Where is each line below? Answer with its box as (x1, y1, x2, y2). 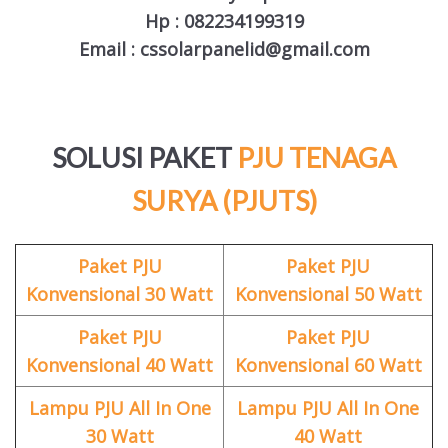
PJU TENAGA (237, 140, 396, 174)
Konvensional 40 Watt (26, 353, 213, 378)
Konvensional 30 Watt (26, 282, 213, 307)
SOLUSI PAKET (52, 140, 232, 174)
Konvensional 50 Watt (234, 282, 422, 307)
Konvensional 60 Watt (234, 353, 422, 378)
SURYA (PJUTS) (131, 183, 317, 217)
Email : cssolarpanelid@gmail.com (78, 36, 370, 61)
